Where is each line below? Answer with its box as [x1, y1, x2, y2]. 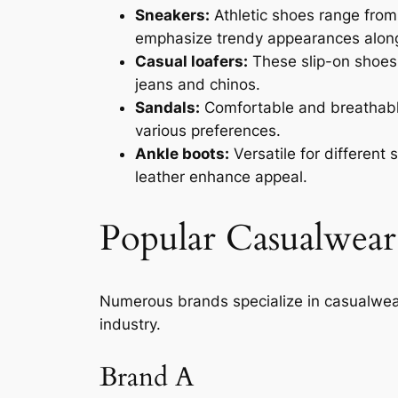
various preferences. [135, 121, 281, 139]
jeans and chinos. [135, 75, 260, 93]
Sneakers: [135, 5, 210, 24]
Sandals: [135, 98, 200, 116]
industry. [99, 315, 161, 334]
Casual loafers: [135, 52, 248, 70]
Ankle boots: [135, 144, 229, 163]
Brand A [99, 359, 194, 395]
